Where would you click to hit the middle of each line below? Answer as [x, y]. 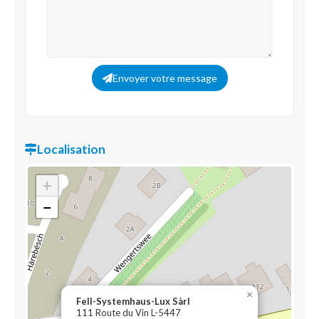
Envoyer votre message [164, 78]
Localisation [71, 149]
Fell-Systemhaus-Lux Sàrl [133, 301]
